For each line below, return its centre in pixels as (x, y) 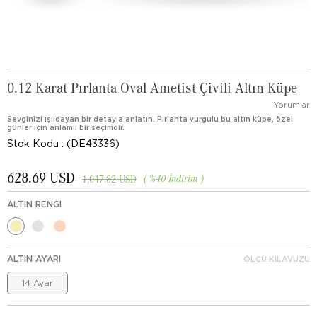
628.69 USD (41, 177)
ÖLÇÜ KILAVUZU (277, 259)
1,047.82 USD (109, 179)
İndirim (183, 178)
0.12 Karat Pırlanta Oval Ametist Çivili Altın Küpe (152, 87)
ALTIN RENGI (34, 204)
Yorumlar (292, 105)
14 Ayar (38, 283)
